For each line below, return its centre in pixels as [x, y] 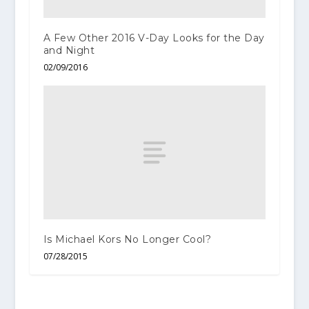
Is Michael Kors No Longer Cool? [127, 239]
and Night [69, 51]
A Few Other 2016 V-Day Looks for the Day [154, 38]
